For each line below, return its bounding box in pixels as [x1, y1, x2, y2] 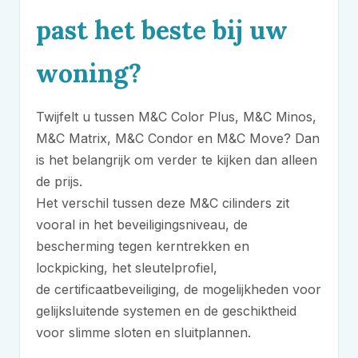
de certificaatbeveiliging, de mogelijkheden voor [36, 281, 321, 297]
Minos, [272, 109, 316, 125]
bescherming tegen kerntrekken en [36, 238, 249, 254]
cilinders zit [218, 195, 289, 211]
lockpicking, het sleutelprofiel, [36, 260, 217, 276]
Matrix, [65, 130, 115, 146]
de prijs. [36, 173, 82, 189]
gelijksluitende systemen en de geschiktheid [36, 303, 296, 319]
